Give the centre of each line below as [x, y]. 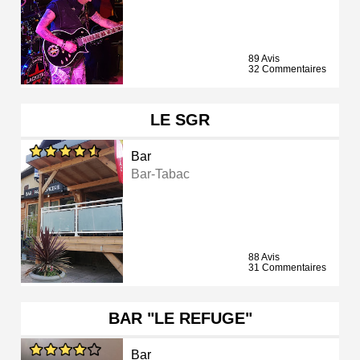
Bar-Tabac [161, 174]
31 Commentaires [287, 268]
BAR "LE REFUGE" [180, 319]
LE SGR [180, 120]
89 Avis [264, 59]
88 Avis [264, 258]
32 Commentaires [287, 70]
